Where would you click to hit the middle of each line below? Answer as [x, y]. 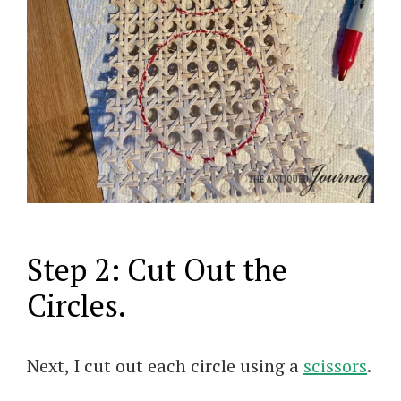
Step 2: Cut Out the [157, 269]
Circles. [77, 305]
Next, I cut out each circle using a [165, 365]
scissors [335, 365]
